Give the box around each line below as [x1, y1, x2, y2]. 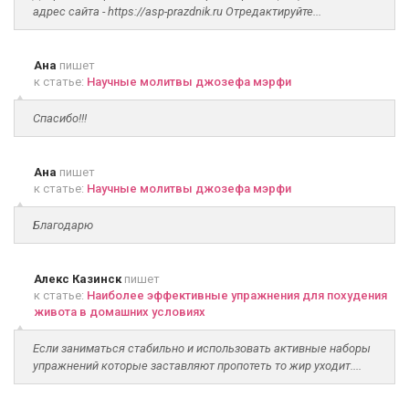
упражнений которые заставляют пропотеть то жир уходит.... [33, 359, 362, 372]
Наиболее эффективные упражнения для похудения [87, 288, 387, 302]
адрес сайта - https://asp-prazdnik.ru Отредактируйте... [33, 5, 321, 18]
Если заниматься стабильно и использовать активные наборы [33, 341, 371, 355]
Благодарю [33, 218, 93, 232]
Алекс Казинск [34, 272, 121, 286]
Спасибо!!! [33, 111, 87, 125]
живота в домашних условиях [34, 305, 205, 319]
